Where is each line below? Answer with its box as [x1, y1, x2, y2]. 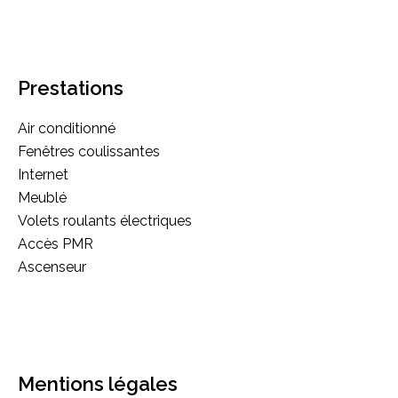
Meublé [18, 188, 67, 206]
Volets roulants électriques [18, 211, 192, 229]
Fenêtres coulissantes [18, 142, 160, 160]
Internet [18, 165, 68, 183]
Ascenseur [18, 258, 86, 275]
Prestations [18, 76, 123, 99]
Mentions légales [18, 371, 178, 395]
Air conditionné [18, 119, 115, 137]
